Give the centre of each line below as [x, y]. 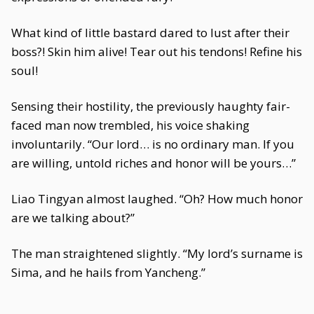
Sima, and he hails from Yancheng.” [108, 272]
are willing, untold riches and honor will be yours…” [153, 163]
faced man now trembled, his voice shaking [130, 125]
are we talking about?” [73, 218]
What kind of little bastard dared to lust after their [150, 33]
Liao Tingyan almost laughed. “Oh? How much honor [157, 199]
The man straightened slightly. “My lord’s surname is [157, 253]
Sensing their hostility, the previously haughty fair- [151, 106]
